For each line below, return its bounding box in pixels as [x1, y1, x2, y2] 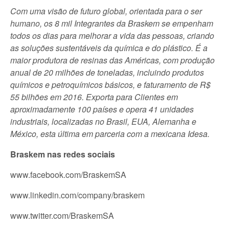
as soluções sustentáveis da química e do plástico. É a [10, 41, 208, 54]
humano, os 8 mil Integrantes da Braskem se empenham [10, 17, 213, 29]
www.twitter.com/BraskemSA [10, 209, 114, 221]
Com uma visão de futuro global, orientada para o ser [10, 5, 202, 17]
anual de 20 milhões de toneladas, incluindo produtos [10, 66, 204, 78]
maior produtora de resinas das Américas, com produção [10, 54, 215, 66]
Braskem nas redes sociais [10, 148, 115, 160]
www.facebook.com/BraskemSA [10, 168, 126, 180]
